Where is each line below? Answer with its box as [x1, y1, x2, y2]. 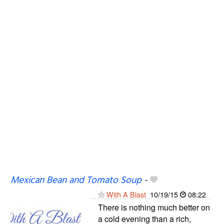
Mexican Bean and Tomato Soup [10, 172, 141, 188]
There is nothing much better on [97, 201, 210, 213]
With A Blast [106, 188, 146, 199]
